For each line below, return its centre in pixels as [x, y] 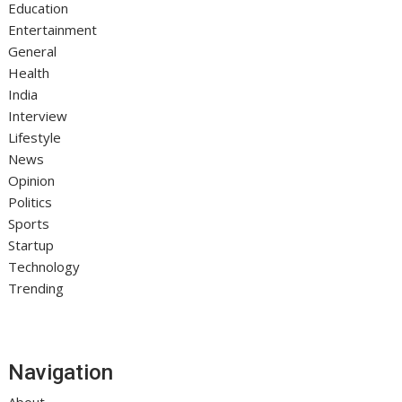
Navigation [61, 372]
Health [29, 73]
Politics [31, 202]
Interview [38, 116]
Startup [31, 245]
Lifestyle [35, 137]
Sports [29, 223]
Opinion [32, 180]
